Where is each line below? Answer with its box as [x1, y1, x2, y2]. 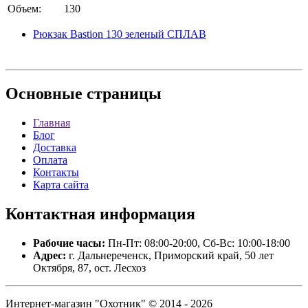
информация [96, 204, 195, 223]
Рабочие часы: [33, 236, 105, 249]
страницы [82, 84, 162, 102]
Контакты [33, 166, 79, 178]
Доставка [33, 141, 76, 153]
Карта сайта [33, 178, 89, 190]
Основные [5, 84, 82, 102]
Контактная [5, 204, 96, 223]
